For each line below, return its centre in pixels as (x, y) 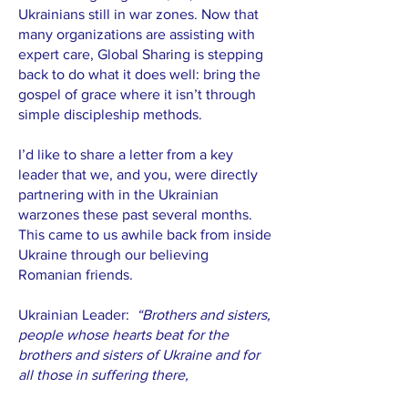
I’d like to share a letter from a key (126, 154)
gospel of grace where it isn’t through (137, 94)
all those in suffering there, (105, 375)
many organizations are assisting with (137, 34)
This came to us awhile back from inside (145, 235)
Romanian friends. (76, 275)
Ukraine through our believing (113, 255)
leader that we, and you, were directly (138, 174)
